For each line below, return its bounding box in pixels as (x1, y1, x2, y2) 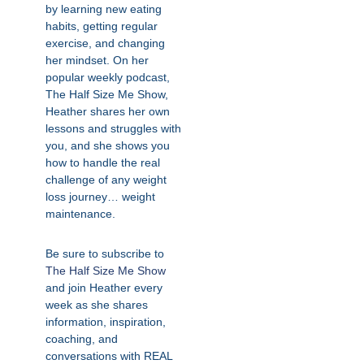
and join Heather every (45, 281, 162, 294)
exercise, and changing (45, 37, 165, 50)
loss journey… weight (45, 190, 155, 203)
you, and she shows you (45, 139, 170, 152)
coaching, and (45, 332, 118, 345)
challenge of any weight (45, 173, 167, 186)
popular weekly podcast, (45, 71, 170, 84)
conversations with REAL (45, 349, 172, 362)
